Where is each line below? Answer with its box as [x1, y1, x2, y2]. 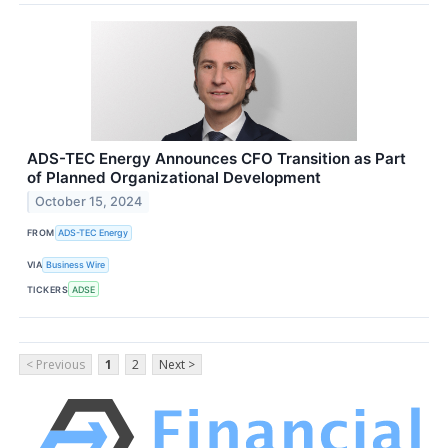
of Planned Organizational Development [27, 167, 321, 187]
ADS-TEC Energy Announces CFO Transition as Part [27, 148, 406, 168]
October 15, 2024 [35, 194, 143, 210]
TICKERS [27, 283, 69, 295]
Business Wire [46, 259, 106, 271]
